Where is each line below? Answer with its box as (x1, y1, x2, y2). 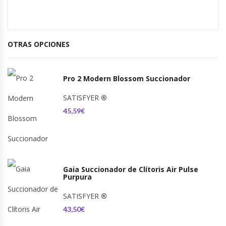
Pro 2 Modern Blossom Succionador (63, 74, 190, 84)
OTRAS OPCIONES (8, 39, 70, 49)
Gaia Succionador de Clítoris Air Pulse (63, 164, 198, 175)
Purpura (63, 172, 92, 182)
